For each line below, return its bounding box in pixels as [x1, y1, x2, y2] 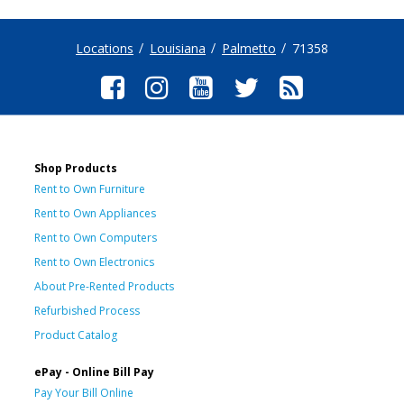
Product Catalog [34, 326, 117, 343]
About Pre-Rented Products [34, 278, 174, 294]
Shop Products [34, 160, 117, 176]
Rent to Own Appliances [34, 205, 156, 221]
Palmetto [222, 40, 276, 57]
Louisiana [150, 40, 206, 57]
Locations [76, 40, 133, 57]
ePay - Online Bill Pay [34, 363, 154, 380]
